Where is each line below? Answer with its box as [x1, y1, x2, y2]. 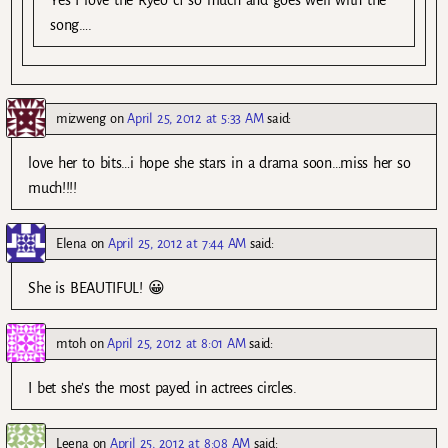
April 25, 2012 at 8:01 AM [107, 336, 246, 352]
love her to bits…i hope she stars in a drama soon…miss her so [28, 154, 411, 171]
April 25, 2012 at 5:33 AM [127, 110, 264, 126]
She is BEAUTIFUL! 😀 [28, 279, 165, 296]
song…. [50, 16, 92, 33]
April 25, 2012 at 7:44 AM [108, 235, 247, 251]
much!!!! [28, 179, 77, 196]
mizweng [56, 110, 106, 126]
